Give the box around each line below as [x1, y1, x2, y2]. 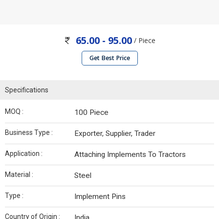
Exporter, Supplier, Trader [74, 129, 155, 138]
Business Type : [5, 129, 53, 137]
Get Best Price [89, 54, 130, 63]
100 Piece [74, 108, 109, 117]
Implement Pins [74, 192, 126, 201]
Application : [5, 150, 43, 158]
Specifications [5, 86, 48, 94]
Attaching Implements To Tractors [74, 150, 186, 159]
